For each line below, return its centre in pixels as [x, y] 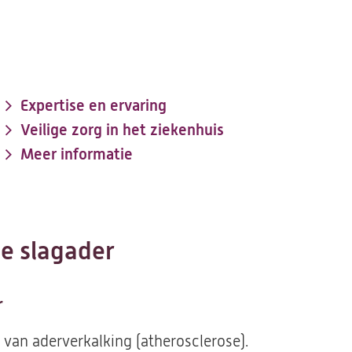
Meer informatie [77, 154]
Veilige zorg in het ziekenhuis [122, 130]
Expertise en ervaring [93, 106]
